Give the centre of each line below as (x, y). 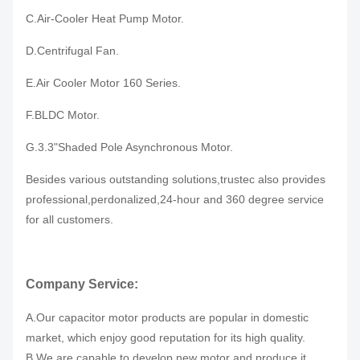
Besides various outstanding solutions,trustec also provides (176, 179)
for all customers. (70, 219)
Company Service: (82, 284)
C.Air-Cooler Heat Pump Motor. (105, 18)
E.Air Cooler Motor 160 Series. (103, 83)
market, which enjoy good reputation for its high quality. (166, 337)
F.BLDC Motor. (63, 115)
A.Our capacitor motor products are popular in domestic (167, 317)
